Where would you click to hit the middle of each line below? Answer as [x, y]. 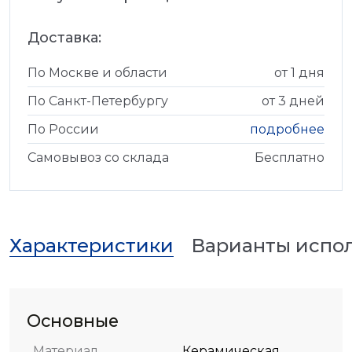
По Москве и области [97, 73]
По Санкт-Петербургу [98, 101]
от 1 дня [299, 73]
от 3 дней [293, 101]
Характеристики [92, 246]
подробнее [287, 129]
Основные [73, 321]
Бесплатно [290, 158]
